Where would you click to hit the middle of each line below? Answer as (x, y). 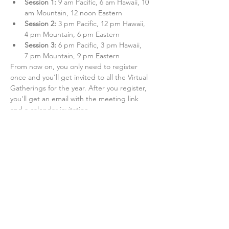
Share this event (46, 140)
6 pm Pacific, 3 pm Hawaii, (100, 45)
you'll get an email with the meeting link (75, 99)
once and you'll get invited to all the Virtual (80, 77)
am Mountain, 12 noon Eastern (73, 13)
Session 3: (40, 45)
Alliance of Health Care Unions (52, 223)
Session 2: (41, 24)
